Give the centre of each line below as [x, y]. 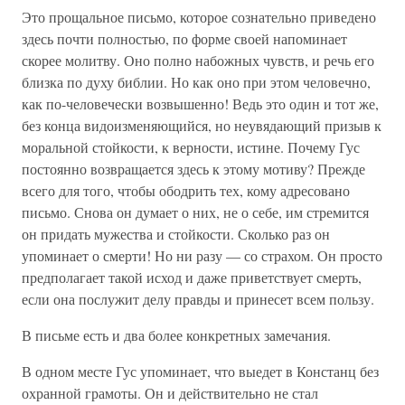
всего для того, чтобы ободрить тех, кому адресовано [186, 190]
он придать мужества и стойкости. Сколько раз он [176, 234]
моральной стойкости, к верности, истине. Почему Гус [191, 147]
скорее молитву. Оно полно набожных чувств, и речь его [198, 60]
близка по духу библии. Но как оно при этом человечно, [196, 82]
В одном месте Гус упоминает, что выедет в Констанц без [200, 371]
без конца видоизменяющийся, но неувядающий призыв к [202, 125]
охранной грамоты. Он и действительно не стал [170, 393]
